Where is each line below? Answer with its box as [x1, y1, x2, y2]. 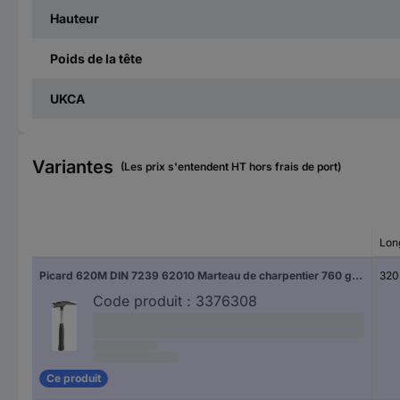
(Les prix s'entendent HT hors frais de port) [121, 159, 341, 173]
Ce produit [46, 371, 101, 386]
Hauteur [50, 10, 99, 26]
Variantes [32, 155, 113, 178]
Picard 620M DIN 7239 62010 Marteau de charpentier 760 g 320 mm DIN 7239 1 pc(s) [352, 268, 362, 282]
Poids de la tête [50, 50, 142, 66]
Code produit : [93, 291, 191, 310]
